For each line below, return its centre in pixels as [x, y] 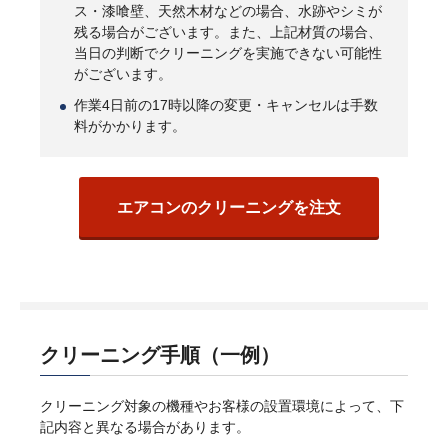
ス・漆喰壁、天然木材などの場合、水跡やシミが [228, 11]
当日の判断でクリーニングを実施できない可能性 [228, 53]
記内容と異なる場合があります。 [145, 427]
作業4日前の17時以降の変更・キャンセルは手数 [226, 105]
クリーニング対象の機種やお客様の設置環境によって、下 [222, 406]
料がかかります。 [130, 126]
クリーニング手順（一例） [160, 355]
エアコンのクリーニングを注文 [229, 208]
